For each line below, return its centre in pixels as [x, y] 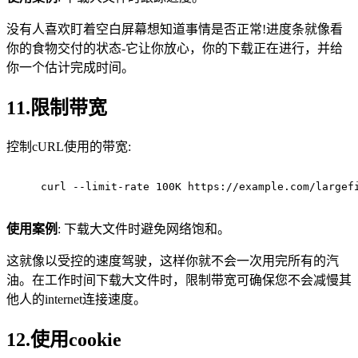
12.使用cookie [64, 339]
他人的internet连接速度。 [76, 299]
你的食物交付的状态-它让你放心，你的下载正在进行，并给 [175, 48]
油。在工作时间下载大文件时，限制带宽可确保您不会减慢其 [179, 280]
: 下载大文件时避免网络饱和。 [144, 229]
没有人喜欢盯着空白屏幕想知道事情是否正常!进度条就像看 [175, 29]
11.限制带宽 [57, 107]
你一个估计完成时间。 [70, 68]
